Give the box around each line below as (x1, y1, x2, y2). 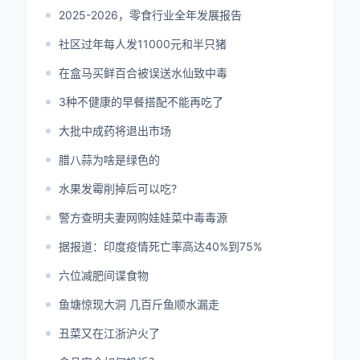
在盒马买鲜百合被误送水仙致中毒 (59, 66, 227, 80)
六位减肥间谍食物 (59, 268, 149, 282)
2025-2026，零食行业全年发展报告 (59, 8, 242, 22)
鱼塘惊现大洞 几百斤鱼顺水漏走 (59, 297, 219, 311)
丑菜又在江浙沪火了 (59, 326, 160, 340)
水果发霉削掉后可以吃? (59, 182, 177, 195)
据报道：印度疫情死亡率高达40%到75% (59, 239, 262, 253)
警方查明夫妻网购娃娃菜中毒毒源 (59, 211, 227, 224)
